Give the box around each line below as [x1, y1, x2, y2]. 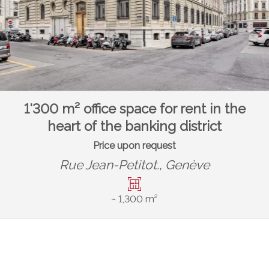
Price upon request [93, 139, 176, 151]
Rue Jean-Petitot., [59, 157, 165, 172]
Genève [165, 157, 210, 172]
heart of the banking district [47, 118, 222, 134]
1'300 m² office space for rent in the [23, 101, 246, 117]
